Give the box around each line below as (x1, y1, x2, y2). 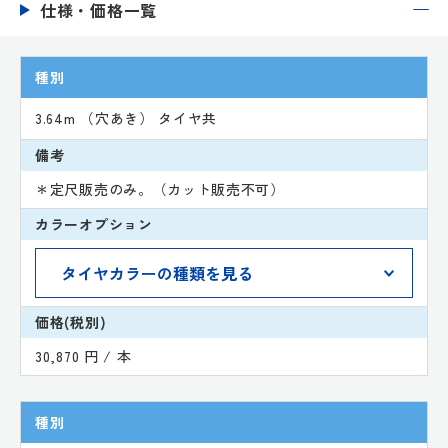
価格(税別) (35, 311, 107, 332)
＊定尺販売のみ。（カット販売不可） (35, 178, 285, 199)
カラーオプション (35, 213, 153, 234)
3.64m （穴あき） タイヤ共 (35, 107, 218, 128)
